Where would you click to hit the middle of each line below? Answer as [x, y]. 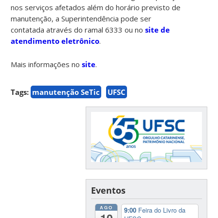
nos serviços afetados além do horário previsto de [96, 7]
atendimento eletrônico [55, 41]
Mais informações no [46, 64]
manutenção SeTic [66, 92]
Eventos [108, 190]
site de [158, 29]
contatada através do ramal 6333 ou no [78, 29]
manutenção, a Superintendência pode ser [81, 18]
